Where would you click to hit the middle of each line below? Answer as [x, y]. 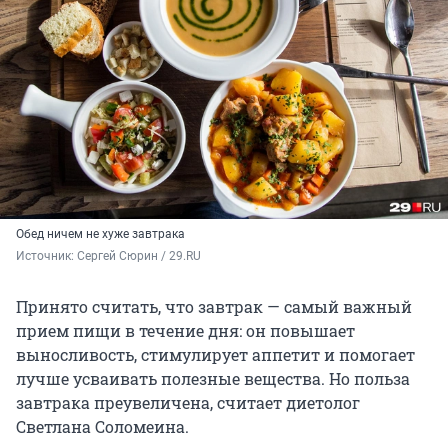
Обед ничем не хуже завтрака [100, 234]
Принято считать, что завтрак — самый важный [214, 307]
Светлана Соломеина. [102, 427]
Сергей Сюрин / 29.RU [139, 256]
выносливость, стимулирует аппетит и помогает [215, 355]
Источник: [46, 256]
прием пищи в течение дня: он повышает [185, 331]
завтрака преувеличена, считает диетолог [188, 403]
